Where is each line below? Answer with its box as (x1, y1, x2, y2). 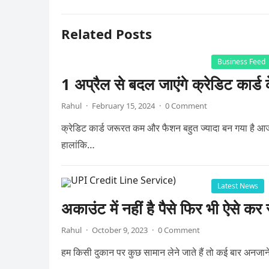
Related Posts (61, 25, 152, 43)
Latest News (217, 181, 258, 191)
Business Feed (217, 56, 265, 67)
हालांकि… (61, 138, 95, 151)
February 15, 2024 (92, 100, 155, 111)
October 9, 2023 (92, 225, 148, 235)
